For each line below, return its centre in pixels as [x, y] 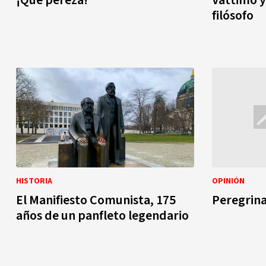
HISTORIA [34, 181]
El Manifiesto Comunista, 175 [96, 200]
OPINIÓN [228, 181]
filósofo [233, 15]
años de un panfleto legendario [102, 216]
